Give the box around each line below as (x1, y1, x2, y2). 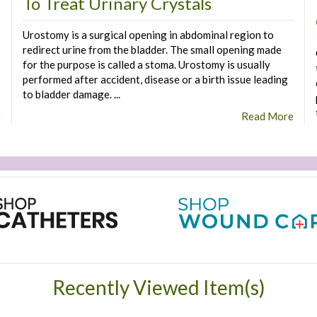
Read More (241, 109, 294, 122)
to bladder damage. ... (22, 87, 120, 100)
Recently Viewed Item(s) (52, 275, 265, 299)
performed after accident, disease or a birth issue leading (22, 72, 288, 86)
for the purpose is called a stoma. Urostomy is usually (22, 57, 270, 71)
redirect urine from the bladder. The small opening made (22, 42, 282, 56)
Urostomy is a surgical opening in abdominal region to (22, 28, 274, 41)
